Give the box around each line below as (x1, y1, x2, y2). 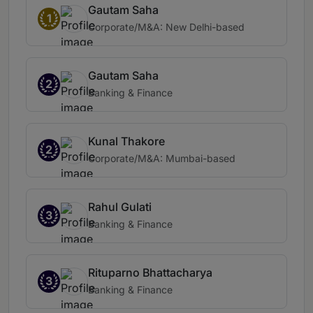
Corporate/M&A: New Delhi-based (88, 21, 245, 34)
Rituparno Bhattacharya (88, 265, 212, 280)
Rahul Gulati (88, 200, 152, 214)
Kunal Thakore (88, 134, 165, 149)
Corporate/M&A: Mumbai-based (88, 152, 235, 165)
